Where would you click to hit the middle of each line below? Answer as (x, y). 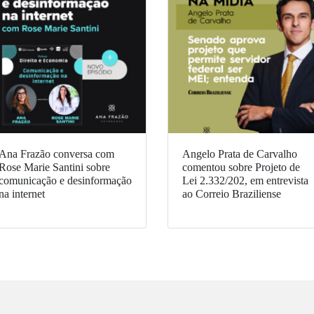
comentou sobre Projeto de (241, 168)
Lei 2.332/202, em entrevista (245, 181)
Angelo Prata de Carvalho (240, 154)
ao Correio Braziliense (232, 194)
